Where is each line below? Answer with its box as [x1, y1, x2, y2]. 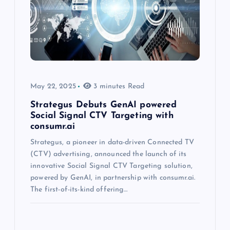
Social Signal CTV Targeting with [30, 111, 174, 121]
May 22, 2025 [30, 83, 76, 91]
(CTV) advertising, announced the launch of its [30, 150, 187, 159]
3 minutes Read [91, 83, 145, 91]
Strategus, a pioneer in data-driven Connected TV [30, 139, 194, 147]
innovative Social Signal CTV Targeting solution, [30, 162, 193, 170]
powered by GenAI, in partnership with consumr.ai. [30, 174, 196, 182]
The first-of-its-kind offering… [30, 186, 128, 194]
